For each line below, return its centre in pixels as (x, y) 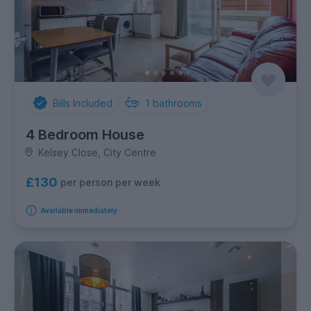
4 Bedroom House (85, 134)
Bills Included (82, 103)
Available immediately (78, 210)
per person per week (110, 183)
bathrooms (177, 103)
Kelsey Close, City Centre (97, 152)
